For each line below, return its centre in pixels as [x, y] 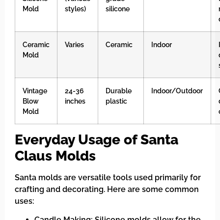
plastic [116, 101]
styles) [75, 8]
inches [75, 101]
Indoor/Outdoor [177, 90]
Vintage [35, 90]
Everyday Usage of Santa [96, 139]
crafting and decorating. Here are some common [107, 189]
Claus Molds [55, 156]
